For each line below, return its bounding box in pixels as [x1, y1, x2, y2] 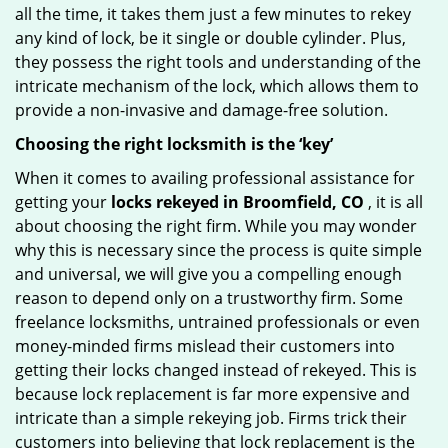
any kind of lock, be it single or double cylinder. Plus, [15, 27, 406, 49]
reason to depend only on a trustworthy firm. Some [15, 287, 403, 309]
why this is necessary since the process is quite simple [15, 239, 422, 261]
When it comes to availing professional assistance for [15, 167, 415, 189]
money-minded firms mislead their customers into [15, 335, 395, 357]
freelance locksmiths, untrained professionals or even [15, 311, 420, 333]
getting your [15, 191, 111, 213]
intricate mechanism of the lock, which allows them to [15, 75, 419, 97]
